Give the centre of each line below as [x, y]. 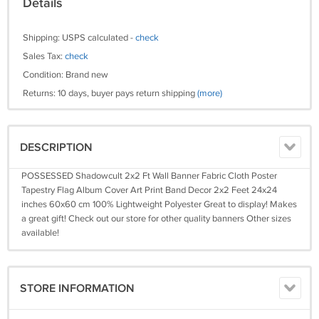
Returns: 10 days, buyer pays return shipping [110, 93]
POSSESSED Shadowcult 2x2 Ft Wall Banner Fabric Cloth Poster [149, 176]
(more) [210, 93]
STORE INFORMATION [77, 289]
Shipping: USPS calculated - [79, 38]
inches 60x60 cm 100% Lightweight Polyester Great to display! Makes [159, 204]
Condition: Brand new [66, 75]
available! [40, 233]
